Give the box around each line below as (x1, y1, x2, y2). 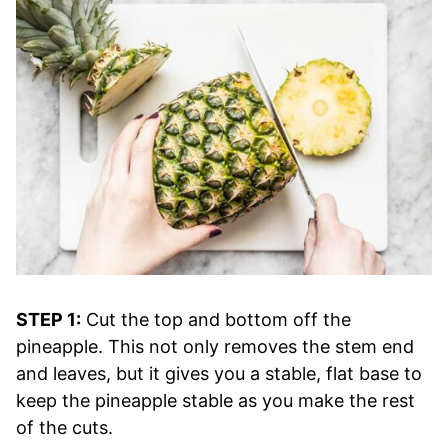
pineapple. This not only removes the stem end (16, 335, 414, 357)
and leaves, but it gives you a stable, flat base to (16, 362, 422, 384)
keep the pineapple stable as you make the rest (16, 389, 415, 411)
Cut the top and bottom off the (81, 308, 351, 330)
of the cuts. (16, 416, 113, 438)
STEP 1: (16, 308, 81, 330)
